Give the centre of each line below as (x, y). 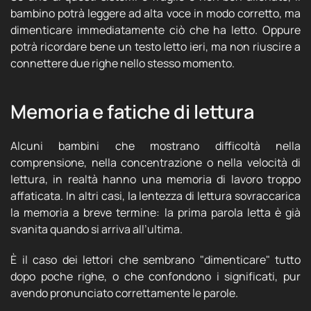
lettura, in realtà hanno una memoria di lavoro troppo (155, 179)
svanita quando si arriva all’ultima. (96, 229)
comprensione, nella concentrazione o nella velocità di (155, 162)
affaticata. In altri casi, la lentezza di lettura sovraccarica (155, 196)
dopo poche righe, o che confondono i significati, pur (155, 276)
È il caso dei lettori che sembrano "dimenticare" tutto (155, 260)
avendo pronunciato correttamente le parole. (124, 293)
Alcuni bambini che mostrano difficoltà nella (155, 146)
